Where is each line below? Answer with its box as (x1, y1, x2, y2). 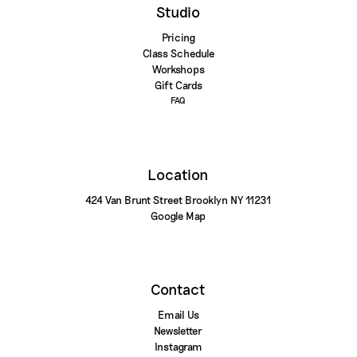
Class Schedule (142, 47, 214, 60)
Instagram (154, 340, 202, 353)
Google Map (151, 210, 206, 222)
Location (147, 165, 210, 183)
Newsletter (154, 324, 203, 337)
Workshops (151, 63, 205, 76)
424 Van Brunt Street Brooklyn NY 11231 (85, 194, 272, 206)
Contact (151, 280, 206, 298)
